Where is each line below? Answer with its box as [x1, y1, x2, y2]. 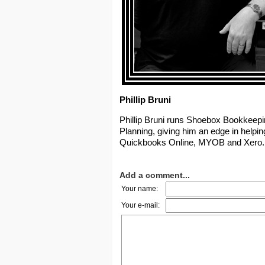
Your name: [121, 185, 158, 193]
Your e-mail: [121, 201, 160, 209]
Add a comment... [119, 170, 190, 180]
